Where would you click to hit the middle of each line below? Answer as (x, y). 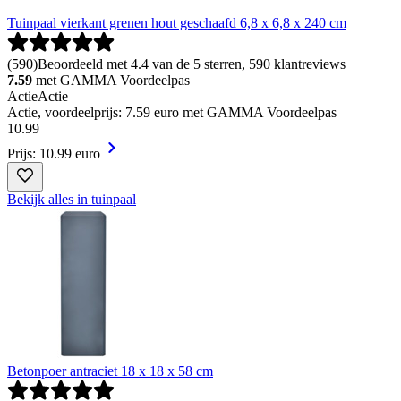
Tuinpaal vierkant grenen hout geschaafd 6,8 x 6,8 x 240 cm (177, 22)
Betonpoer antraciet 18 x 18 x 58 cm (110, 371)
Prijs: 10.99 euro (54, 153)
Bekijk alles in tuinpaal (72, 199)
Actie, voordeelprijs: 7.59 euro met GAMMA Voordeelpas (172, 112)
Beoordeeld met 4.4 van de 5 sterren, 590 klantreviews (192, 64)
